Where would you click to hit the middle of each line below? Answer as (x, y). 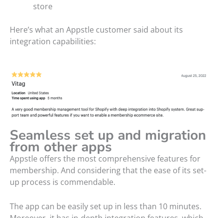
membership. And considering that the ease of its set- (108, 171)
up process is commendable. (63, 182)
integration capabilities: (53, 42)
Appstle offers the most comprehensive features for (105, 159)
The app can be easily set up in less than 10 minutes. (106, 206)
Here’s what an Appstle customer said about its (96, 30)
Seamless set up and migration (108, 136)
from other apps (61, 147)
